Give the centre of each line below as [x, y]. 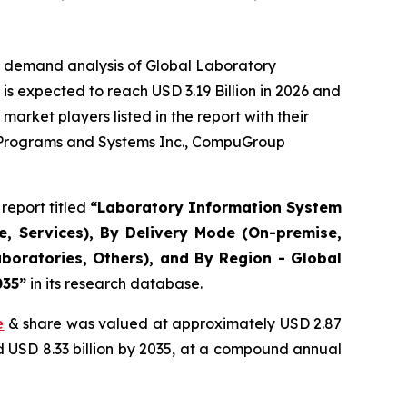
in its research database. [114, 283]
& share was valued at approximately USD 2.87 [173, 323]
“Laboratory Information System [216, 207]
